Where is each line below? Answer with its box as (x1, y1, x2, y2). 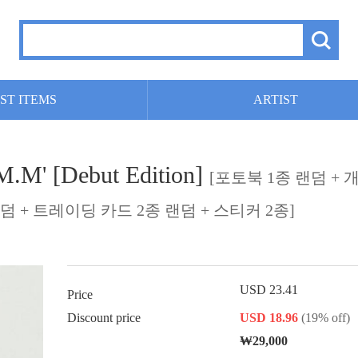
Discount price (67, 311, 141, 324)
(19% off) (301, 311, 350, 324)
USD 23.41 (240, 283, 298, 296)
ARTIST (253, 93, 298, 106)
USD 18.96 (240, 311, 298, 324)
